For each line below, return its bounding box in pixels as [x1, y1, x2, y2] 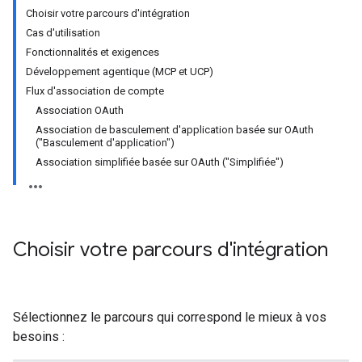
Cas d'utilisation [26, 27, 100, 39]
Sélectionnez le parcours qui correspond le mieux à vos [13, 309, 326, 325]
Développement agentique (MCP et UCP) [26, 65, 213, 78]
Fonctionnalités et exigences [26, 46, 159, 58]
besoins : [13, 329, 65, 344]
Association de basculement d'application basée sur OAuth [36, 124, 314, 136]
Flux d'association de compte [26, 85, 164, 97]
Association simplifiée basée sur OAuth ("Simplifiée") [36, 156, 284, 168]
